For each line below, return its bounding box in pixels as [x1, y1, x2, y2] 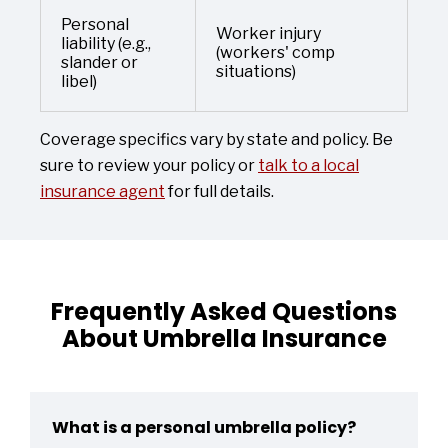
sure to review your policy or [40, 156, 258, 175]
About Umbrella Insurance [61, 322, 387, 355]
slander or [61, 53, 138, 72]
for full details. [165, 182, 274, 201]
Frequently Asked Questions [51, 295, 397, 328]
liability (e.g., [61, 34, 151, 53]
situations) [216, 62, 296, 81]
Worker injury [216, 24, 321, 43]
